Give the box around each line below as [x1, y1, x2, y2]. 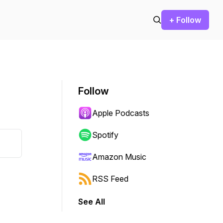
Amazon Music [92, 152, 146, 162]
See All [78, 197, 105, 207]
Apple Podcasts [92, 108, 149, 118]
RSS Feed [92, 174, 128, 184]
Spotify [92, 130, 118, 140]
